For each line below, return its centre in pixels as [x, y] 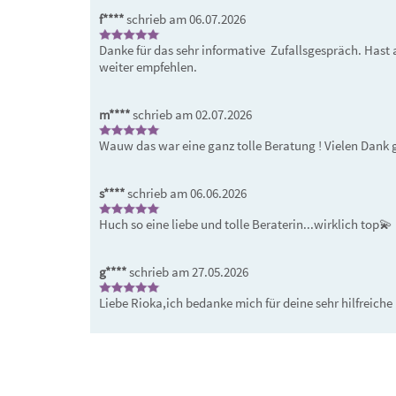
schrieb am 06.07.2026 [185, 19]
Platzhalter [121, 372]
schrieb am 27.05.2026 [187, 272]
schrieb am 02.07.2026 [191, 114]
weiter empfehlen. [148, 67]
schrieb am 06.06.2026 [186, 193]
